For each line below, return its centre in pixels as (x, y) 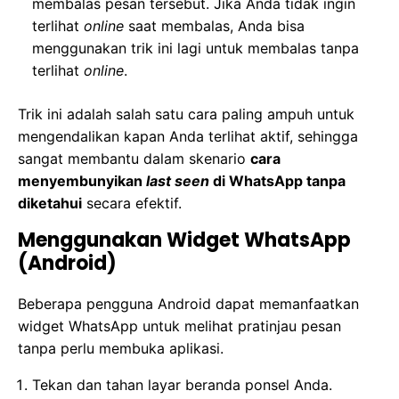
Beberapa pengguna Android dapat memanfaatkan (188, 304)
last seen (178, 181)
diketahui (50, 204)
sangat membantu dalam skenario (134, 159)
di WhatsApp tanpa (277, 181)
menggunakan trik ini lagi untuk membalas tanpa (195, 49)
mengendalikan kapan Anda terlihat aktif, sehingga (188, 137)
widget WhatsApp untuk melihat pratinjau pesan (179, 326)
